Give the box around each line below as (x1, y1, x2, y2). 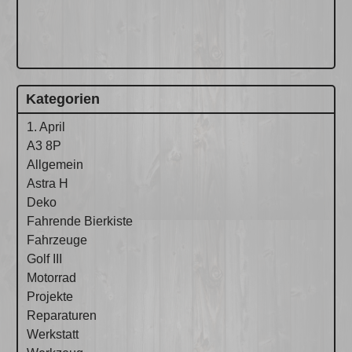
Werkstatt (27, 327, 79, 341)
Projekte (27, 289, 74, 303)
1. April (27, 119, 66, 134)
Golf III (27, 251, 63, 266)
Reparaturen (27, 308, 97, 322)
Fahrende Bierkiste (27, 214, 134, 228)
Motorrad (27, 270, 77, 284)
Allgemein (27, 157, 84, 171)
